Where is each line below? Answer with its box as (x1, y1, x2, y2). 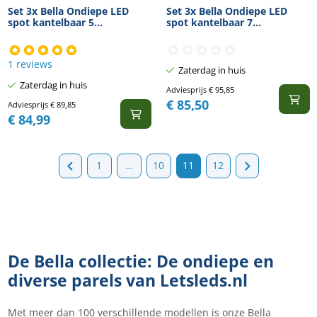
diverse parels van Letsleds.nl (7, 270, 248, 292)
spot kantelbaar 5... (7, 15, 103, 29)
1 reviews (7, 57, 52, 71)
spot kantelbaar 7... (166, 15, 261, 29)
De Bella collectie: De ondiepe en (7, 250, 274, 273)
